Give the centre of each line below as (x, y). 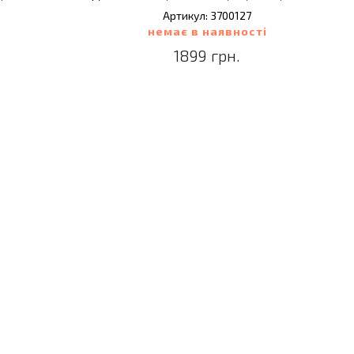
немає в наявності (207, 31)
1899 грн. (207, 55)
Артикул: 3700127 (207, 15)
